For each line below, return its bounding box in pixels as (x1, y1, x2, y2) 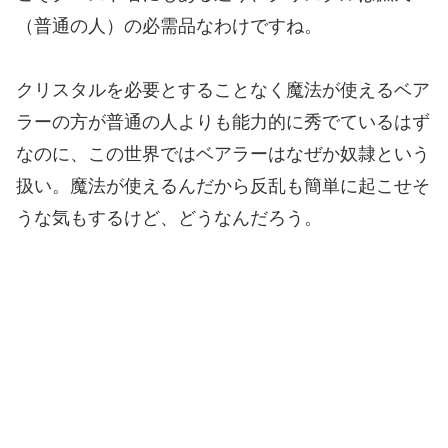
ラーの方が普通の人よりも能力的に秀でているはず (16, 112, 430, 133)
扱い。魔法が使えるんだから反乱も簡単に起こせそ (16, 176, 430, 197)
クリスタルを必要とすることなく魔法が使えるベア (16, 80, 430, 101)
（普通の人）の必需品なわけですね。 (16, 15, 322, 36)
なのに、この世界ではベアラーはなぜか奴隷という (16, 144, 430, 165)
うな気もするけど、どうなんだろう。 (16, 208, 322, 229)
